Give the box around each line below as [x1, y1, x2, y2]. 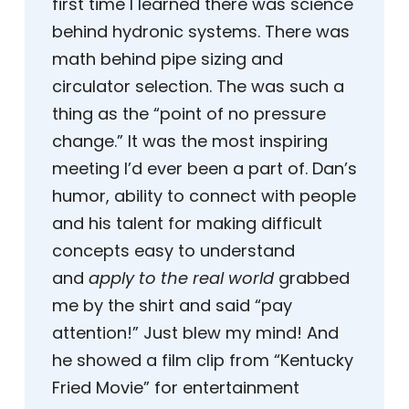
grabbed [274, 267, 350, 290]
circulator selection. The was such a [52, 75, 344, 99]
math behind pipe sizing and [52, 47, 283, 71]
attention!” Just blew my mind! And [52, 321, 339, 345]
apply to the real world [89, 267, 274, 290]
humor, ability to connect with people [52, 184, 356, 208]
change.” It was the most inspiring [52, 130, 328, 153]
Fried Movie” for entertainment [52, 376, 299, 400]
